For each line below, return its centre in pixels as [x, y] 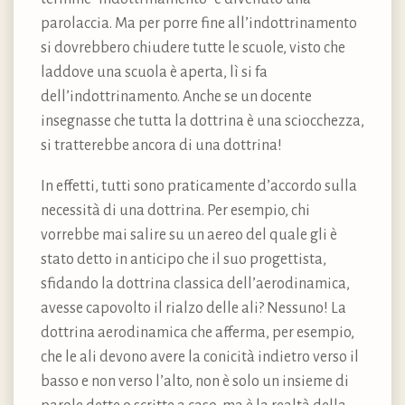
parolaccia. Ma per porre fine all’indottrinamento [199, 24]
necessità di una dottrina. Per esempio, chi [175, 211]
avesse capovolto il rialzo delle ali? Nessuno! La [193, 309]
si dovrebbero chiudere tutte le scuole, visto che [193, 48]
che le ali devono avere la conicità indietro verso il [200, 358]
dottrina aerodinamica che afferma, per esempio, [198, 333]
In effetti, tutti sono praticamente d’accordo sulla [199, 187]
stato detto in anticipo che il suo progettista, [184, 260]
